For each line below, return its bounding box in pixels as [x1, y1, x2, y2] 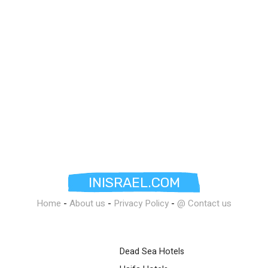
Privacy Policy [114, 197, 169, 211]
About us [69, 197, 105, 211]
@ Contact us [177, 197, 232, 211]
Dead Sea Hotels [119, 245, 184, 258]
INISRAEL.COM [88, 174, 180, 191]
